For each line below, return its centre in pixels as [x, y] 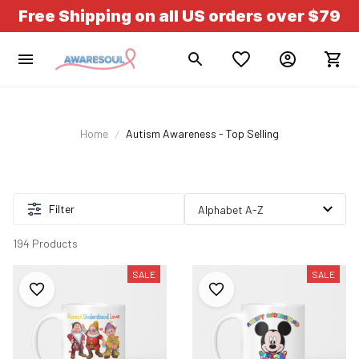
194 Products [45, 243]
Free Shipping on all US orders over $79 [179, 16]
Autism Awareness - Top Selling [202, 133]
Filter [62, 209]
